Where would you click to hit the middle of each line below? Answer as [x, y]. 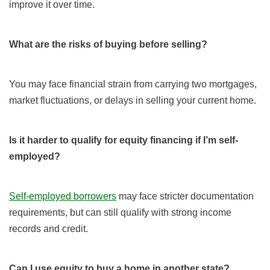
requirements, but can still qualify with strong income [120, 213]
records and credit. [49, 229]
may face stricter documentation [185, 196]
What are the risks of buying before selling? [108, 45]
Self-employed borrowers [63, 196]
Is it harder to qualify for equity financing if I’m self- [124, 140]
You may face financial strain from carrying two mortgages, [133, 84]
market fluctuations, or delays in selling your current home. [133, 101]
